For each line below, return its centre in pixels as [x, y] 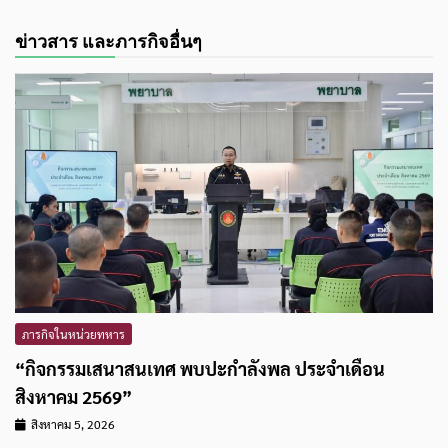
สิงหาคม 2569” [73, 397]
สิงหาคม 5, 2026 [73, 424]
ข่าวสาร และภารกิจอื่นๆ [108, 42]
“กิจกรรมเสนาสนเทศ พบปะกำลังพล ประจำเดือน [200, 369]
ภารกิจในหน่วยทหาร [73, 334]
